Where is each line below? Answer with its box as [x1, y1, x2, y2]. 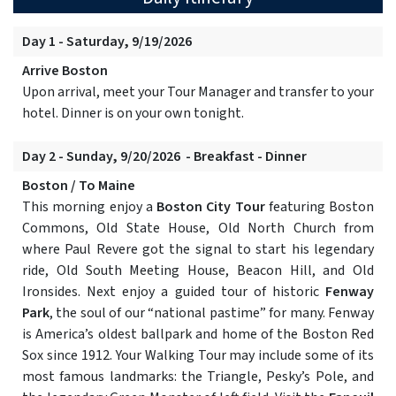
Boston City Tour [156, 197, 269, 217]
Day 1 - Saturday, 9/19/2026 [22, 32, 194, 52]
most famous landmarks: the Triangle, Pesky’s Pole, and [22, 367, 374, 387]
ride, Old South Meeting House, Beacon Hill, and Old [22, 261, 374, 281]
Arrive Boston [22, 61, 108, 81]
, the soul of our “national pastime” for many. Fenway [49, 303, 374, 324]
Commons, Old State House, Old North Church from [22, 218, 374, 239]
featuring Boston [268, 197, 374, 217]
